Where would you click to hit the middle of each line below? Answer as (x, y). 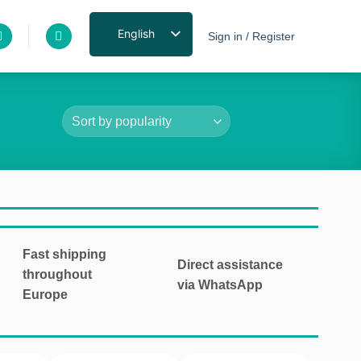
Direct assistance (230, 264)
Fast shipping (64, 254)
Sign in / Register (251, 36)
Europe (45, 295)
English (136, 33)
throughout (57, 274)
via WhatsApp (220, 284)
